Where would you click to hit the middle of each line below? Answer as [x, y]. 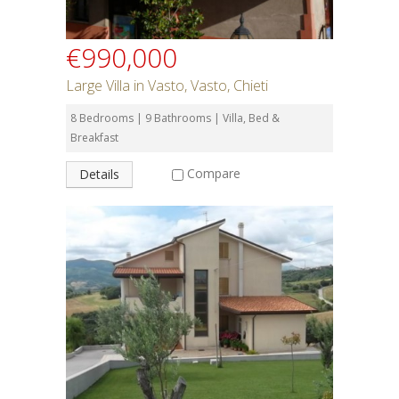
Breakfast [94, 138]
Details [99, 174]
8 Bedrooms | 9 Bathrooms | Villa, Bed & [175, 118]
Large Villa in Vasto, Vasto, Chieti [167, 85]
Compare [214, 173]
